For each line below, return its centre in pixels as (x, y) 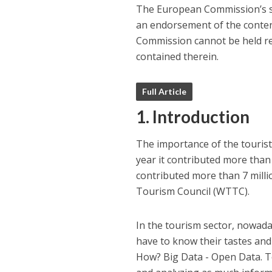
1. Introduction (193, 117)
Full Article (165, 91)
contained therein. (178, 56)
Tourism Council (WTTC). (193, 191)
